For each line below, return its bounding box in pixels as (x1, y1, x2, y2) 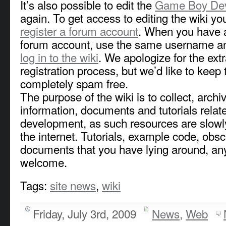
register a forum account (20, 22, 138, 39)
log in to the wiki (20, 48, 98, 65)
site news (50, 177, 96, 193)
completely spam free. (20, 75, 128, 91)
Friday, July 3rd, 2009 (33, 205, 136, 221)
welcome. (20, 153, 67, 170)
